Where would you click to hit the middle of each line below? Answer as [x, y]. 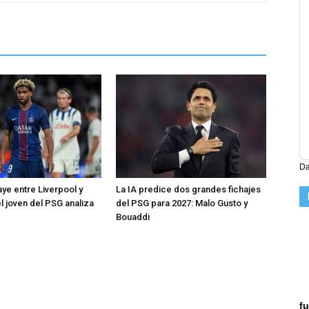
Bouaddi [133, 217]
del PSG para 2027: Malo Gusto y [182, 203]
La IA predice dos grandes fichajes [188, 189]
